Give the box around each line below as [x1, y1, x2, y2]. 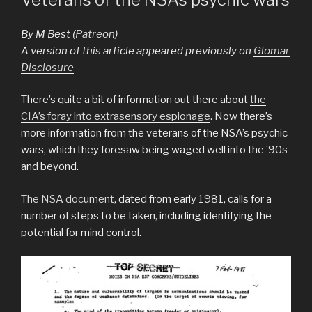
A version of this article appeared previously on [21, 44, 253, 57]
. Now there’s [210, 110, 272, 123]
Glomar [253, 44, 290, 57]
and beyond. [21, 160, 79, 173]
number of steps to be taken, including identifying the [21, 209, 272, 222]
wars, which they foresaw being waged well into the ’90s [21, 143, 288, 157]
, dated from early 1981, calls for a [114, 192, 272, 205]
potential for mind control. [21, 226, 141, 239]
